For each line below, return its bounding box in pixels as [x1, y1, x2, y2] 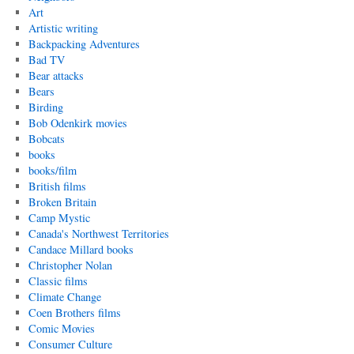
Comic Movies [28, 321, 95, 336]
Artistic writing [28, 21, 98, 36]
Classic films [28, 273, 88, 288]
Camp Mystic [28, 210, 90, 225]
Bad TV [28, 52, 65, 67]
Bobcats [28, 131, 65, 146]
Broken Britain [28, 194, 96, 209]
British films [28, 179, 86, 194]
